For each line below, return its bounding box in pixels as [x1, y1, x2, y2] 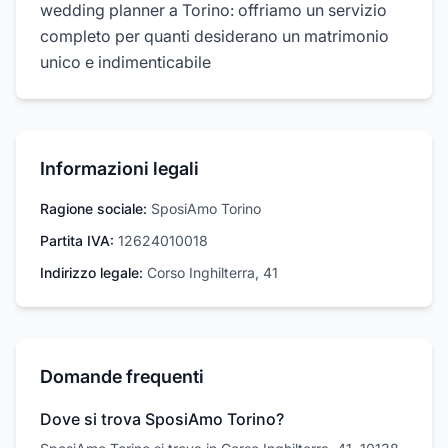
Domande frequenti [40, 366, 204, 387]
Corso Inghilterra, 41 [147, 264, 278, 281]
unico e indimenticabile [40, 52, 211, 72]
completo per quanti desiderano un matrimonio [40, 26, 389, 46]
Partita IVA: [40, 232, 114, 249]
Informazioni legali [40, 158, 199, 179]
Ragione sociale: [40, 200, 147, 217]
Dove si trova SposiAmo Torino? [40, 409, 284, 429]
